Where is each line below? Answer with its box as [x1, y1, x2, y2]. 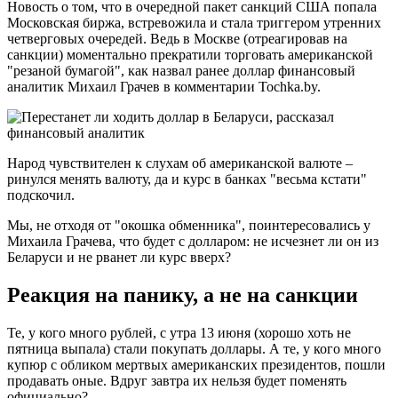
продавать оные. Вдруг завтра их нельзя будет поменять [7, 372, 346, 388]
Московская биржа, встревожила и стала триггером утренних [7, 14, 381, 30]
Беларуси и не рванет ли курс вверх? [7, 249, 231, 265]
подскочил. [7, 187, 75, 203]
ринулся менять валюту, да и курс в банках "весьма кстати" [7, 171, 367, 187]
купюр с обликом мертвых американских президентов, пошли [7, 356, 386, 372]
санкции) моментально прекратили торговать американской [7, 46, 373, 62]
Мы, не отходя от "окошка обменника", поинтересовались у [7, 217, 370, 233]
